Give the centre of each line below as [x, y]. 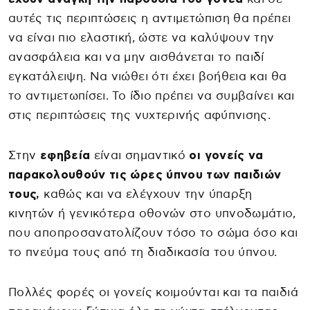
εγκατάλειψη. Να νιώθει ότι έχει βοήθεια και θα [148, 76]
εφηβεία [65, 155]
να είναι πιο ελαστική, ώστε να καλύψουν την [142, 37]
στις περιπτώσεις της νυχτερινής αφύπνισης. [140, 115]
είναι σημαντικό [138, 155]
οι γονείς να [225, 155]
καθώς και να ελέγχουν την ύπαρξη [146, 194]
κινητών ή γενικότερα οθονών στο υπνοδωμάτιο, [152, 213]
